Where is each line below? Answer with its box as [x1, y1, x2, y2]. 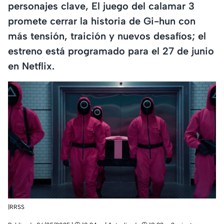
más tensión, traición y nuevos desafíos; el [8, 29, 206, 42]
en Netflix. [8, 59, 54, 72]
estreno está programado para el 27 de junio [8, 44, 214, 57]
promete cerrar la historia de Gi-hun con [8, 14, 195, 27]
